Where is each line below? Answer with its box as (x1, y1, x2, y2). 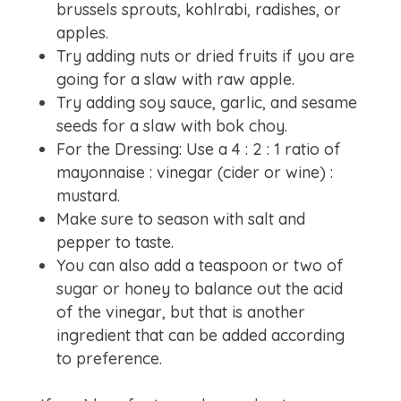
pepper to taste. (55, 232, 174, 252)
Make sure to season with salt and (55, 209, 305, 229)
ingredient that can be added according (55, 325, 345, 346)
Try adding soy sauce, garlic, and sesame (55, 92, 357, 113)
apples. (55, 22, 108, 43)
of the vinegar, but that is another (55, 302, 305, 322)
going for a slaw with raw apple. (55, 69, 294, 90)
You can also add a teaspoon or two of (55, 255, 344, 276)
